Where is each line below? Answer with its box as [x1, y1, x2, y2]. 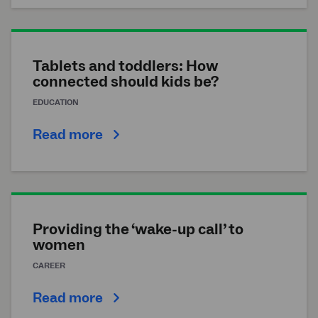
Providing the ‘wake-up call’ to [33, 219, 243, 239]
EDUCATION [33, 97, 79, 108]
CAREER [33, 260, 65, 271]
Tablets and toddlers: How [33, 55, 218, 76]
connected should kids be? [33, 71, 219, 92]
